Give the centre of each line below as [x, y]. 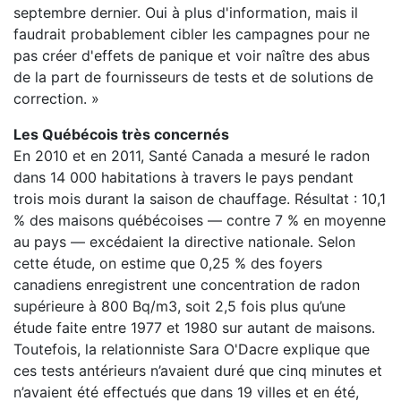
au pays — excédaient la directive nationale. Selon [184, 242]
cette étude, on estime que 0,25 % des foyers [168, 263]
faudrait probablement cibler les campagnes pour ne [192, 34]
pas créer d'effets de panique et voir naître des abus [192, 55]
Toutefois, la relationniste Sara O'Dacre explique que [192, 349]
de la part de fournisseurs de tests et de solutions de [193, 77]
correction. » [56, 98]
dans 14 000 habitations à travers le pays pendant [183, 177]
